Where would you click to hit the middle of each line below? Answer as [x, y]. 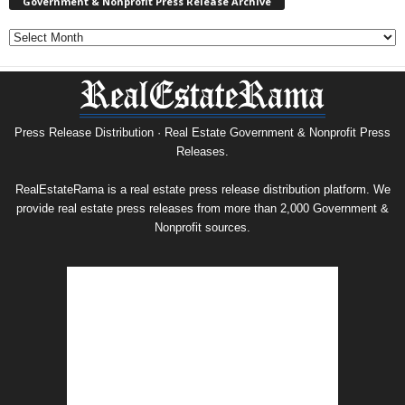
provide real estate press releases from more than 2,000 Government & [202, 208]
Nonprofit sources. [202, 227]
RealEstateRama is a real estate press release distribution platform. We [202, 189]
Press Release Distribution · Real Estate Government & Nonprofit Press [202, 132]
